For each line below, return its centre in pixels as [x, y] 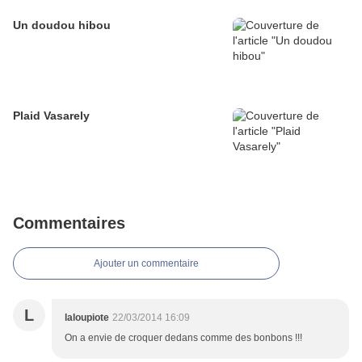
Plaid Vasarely [51, 116]
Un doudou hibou [62, 25]
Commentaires [69, 223]
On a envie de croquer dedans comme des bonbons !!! [183, 338]
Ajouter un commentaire [146, 264]
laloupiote [87, 318]
